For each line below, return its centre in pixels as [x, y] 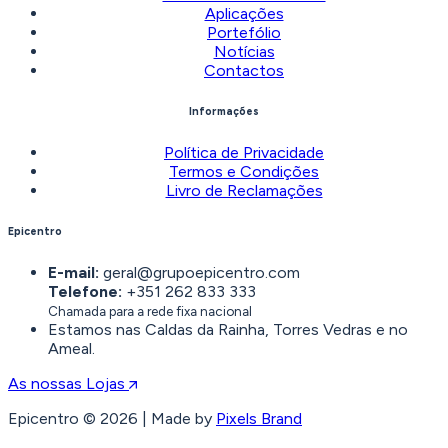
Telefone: [85, 291]
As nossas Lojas [66, 383]
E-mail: [73, 272]
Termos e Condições [244, 172]
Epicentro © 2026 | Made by [112, 418]
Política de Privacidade [244, 153]
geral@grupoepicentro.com [199, 272]
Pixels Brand [259, 418]
